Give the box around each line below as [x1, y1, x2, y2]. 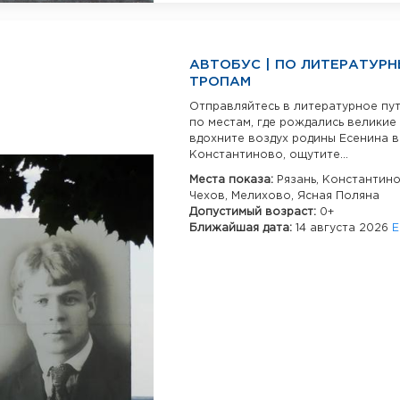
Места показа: [189, 174, 277, 185]
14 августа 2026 [296, 222, 392, 233]
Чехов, [189, 190, 231, 201]
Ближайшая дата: [189, 222, 296, 233]
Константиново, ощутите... [189, 149, 348, 160]
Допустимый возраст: [189, 206, 320, 217]
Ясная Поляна [297, 190, 379, 201]
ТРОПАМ [189, 75, 251, 87]
